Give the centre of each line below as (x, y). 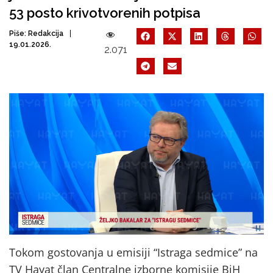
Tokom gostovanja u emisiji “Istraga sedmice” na (133, 252)
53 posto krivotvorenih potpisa (105, 13)
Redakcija (46, 34)
